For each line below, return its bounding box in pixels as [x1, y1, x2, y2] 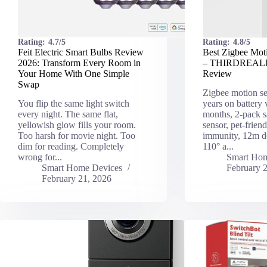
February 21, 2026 [42, 173, 111, 184]
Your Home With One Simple [18, 68, 129, 79]
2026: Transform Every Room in [18, 57, 141, 68]
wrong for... [18, 152, 62, 163]
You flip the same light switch [18, 98, 129, 109]
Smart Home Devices [42, 163, 122, 173]
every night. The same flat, [18, 109, 118, 120]
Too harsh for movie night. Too [18, 131, 135, 141]
